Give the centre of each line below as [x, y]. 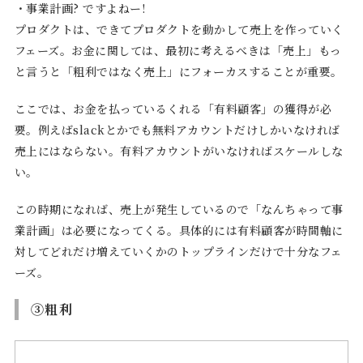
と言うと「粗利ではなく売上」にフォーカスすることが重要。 [178, 72]
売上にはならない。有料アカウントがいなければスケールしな [179, 151]
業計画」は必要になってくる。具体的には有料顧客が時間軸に [179, 231]
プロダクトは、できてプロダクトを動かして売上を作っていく [179, 30]
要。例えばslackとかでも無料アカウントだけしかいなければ [177, 130]
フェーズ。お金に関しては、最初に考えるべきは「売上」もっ [178, 51]
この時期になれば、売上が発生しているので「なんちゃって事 [179, 209]
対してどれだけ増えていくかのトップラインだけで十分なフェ [178, 252]
